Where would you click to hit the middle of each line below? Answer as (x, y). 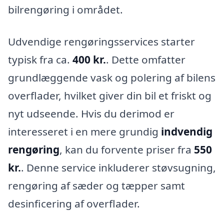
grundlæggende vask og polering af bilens (112, 77)
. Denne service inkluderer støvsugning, (118, 167)
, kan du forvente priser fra (127, 149)
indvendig (187, 131)
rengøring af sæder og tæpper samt (96, 185)
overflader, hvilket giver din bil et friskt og (110, 95)
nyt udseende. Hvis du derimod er (91, 113)
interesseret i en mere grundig (84, 131)
